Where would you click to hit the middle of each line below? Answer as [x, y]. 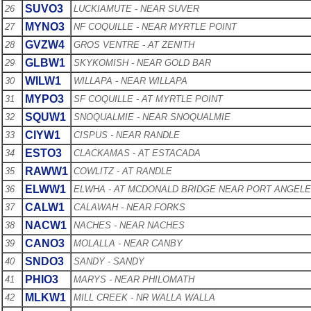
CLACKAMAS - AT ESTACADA [137, 153]
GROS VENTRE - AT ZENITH [134, 44]
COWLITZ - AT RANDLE [123, 171]
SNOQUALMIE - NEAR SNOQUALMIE [152, 117]
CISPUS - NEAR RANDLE [127, 135]
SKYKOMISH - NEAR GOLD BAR [142, 62]
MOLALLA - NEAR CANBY [128, 243]
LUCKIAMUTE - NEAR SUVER [136, 8]
